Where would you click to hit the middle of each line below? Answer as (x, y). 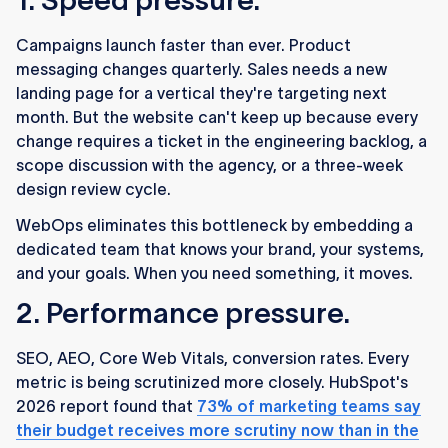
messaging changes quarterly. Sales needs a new (201, 69)
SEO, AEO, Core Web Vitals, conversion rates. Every (212, 358)
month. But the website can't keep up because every (217, 117)
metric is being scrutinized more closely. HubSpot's (212, 382)
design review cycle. (93, 189)
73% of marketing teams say (309, 406)
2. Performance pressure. (183, 313)
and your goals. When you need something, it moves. (214, 273)
